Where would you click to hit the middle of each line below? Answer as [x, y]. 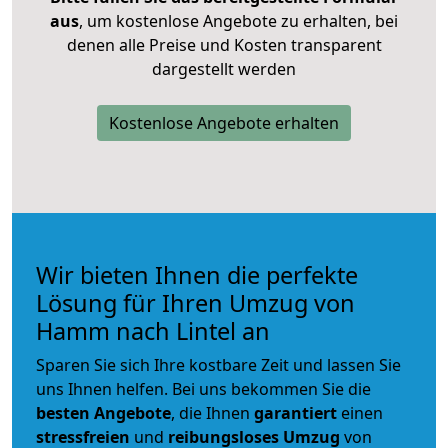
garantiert [295, 412]
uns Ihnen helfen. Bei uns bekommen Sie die [203, 388]
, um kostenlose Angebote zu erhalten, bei [238, 20]
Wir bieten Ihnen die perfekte [197, 274]
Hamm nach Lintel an [153, 330]
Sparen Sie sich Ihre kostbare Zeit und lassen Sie [218, 364]
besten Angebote [103, 412]
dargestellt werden [224, 68]
